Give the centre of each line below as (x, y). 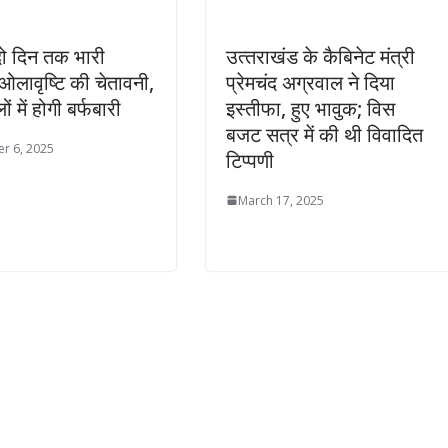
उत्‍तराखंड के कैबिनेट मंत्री (320, 56)
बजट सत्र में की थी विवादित (324, 134)
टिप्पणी (250, 160)
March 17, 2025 (281, 200)
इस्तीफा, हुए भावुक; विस (310, 108)
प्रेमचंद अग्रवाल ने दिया (310, 82)
